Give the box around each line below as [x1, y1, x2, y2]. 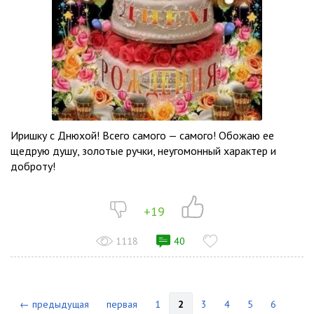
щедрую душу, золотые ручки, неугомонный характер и [11, 144, 276, 158]
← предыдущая [20, 298, 89, 310]
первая [107, 298, 137, 310]
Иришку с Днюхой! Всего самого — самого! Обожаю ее [11, 128, 274, 142]
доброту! [11, 159, 55, 173]
